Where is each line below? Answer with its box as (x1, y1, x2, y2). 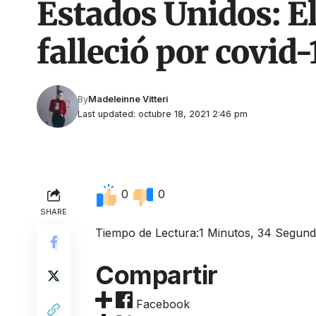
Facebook (136, 297, 190, 311)
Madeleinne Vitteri (88, 94, 169, 104)
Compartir (95, 260, 218, 291)
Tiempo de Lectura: (95, 226, 200, 240)
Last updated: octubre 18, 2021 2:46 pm (78, 109, 248, 119)
